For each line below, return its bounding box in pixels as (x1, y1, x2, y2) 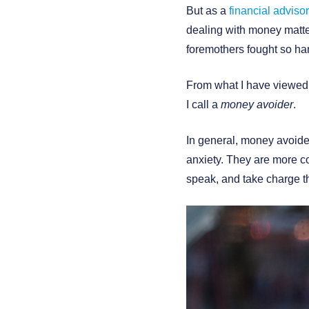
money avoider (221, 98, 293, 110)
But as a (186, 4, 229, 17)
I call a (186, 98, 221, 110)
